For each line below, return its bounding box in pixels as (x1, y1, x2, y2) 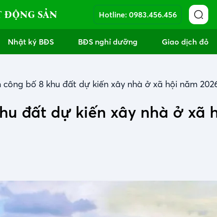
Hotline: (98, 10, 127, 19)
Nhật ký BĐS (8, 37, 54, 46)
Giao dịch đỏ (162, 37, 209, 46)
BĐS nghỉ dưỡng (78, 37, 138, 46)
